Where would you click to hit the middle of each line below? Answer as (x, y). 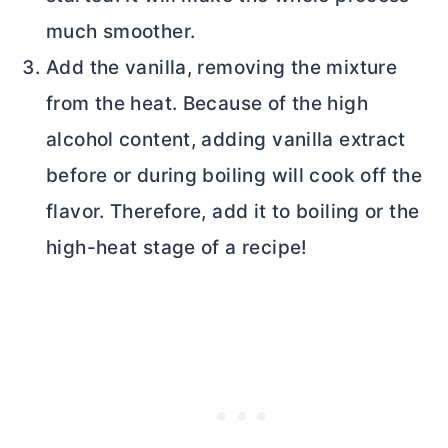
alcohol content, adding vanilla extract (226, 139)
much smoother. (121, 31)
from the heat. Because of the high (207, 103)
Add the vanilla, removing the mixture (222, 67)
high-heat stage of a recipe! (177, 247)
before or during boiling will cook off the (234, 175)
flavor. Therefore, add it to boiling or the (233, 211)
